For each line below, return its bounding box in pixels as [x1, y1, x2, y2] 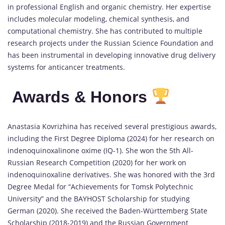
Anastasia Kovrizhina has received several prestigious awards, [8, 122, 216, 132]
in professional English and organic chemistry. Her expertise [8, 2, 211, 12]
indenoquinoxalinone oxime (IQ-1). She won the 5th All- [8, 146, 193, 156]
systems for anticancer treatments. [8, 62, 125, 72]
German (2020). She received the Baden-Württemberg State [8, 206, 207, 216]
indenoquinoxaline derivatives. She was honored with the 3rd [8, 170, 215, 180]
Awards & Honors [8, 87, 152, 106]
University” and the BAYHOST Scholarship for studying [8, 194, 190, 204]
